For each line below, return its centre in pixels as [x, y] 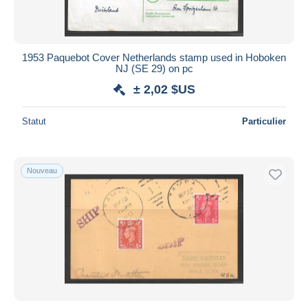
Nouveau [42, 170]
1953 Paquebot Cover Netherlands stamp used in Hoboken [154, 57]
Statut [34, 121]
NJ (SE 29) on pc [154, 68]
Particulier [264, 121]
